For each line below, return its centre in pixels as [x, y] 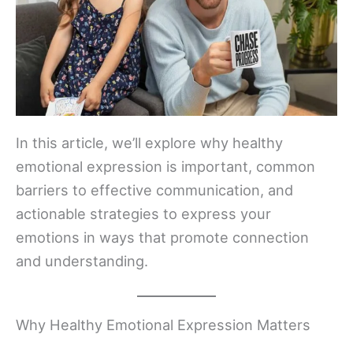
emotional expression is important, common [165, 166]
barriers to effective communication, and [154, 190]
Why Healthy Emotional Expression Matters [163, 324]
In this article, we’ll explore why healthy [149, 142]
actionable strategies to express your [143, 213]
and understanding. [82, 260]
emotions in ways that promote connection [162, 237]
